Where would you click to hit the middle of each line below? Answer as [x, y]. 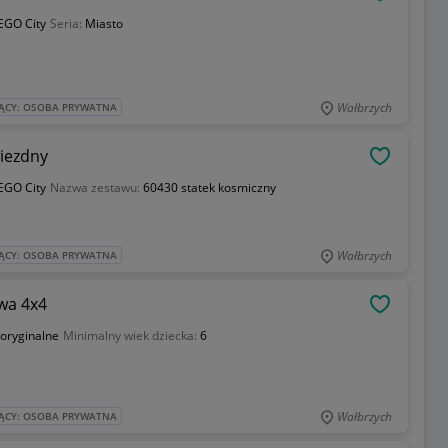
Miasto [103, 24]
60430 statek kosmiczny [209, 188]
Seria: [67, 24]
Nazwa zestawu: [96, 188]
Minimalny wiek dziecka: [131, 336]
